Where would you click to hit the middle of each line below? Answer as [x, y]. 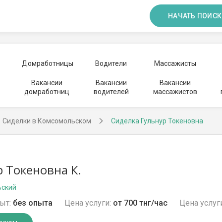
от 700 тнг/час [140, 203]
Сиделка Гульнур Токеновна [157, 121]
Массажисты [175, 63]
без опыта [33, 203]
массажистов [175, 92]
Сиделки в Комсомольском [47, 121]
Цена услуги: [88, 203]
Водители [111, 63]
